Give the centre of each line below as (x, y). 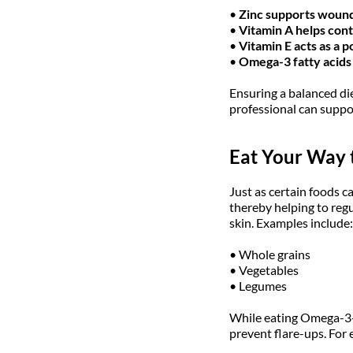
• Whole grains (269, 254)
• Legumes (258, 285)
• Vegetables (264, 269)
